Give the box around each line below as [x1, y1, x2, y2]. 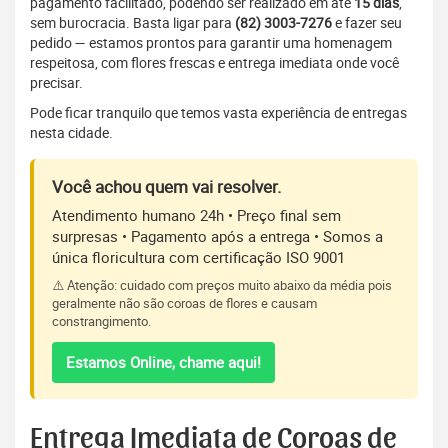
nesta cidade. [30, 123, 113, 143]
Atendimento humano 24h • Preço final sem [52, 205, 341, 226]
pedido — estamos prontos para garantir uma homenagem [30, 33, 392, 53]
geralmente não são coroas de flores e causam [52, 294, 317, 313]
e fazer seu [332, 13, 402, 33]
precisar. [30, 73, 83, 93]
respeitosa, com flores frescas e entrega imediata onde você [30, 53, 399, 73]
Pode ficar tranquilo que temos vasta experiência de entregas [30, 103, 407, 123]
